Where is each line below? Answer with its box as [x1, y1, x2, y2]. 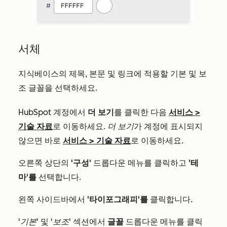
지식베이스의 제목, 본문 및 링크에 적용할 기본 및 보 [18, 69, 207, 79]
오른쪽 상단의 [18, 158, 71, 168]
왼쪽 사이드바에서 [18, 195, 87, 204]
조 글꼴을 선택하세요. [18, 83, 99, 93]
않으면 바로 [18, 136, 63, 145]
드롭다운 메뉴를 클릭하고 [91, 158, 188, 168]
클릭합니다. [148, 195, 193, 204]
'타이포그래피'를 [87, 195, 148, 204]
